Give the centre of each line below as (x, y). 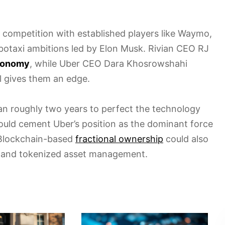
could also (186, 139)
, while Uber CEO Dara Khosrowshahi (108, 63)
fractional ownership (119, 139)
